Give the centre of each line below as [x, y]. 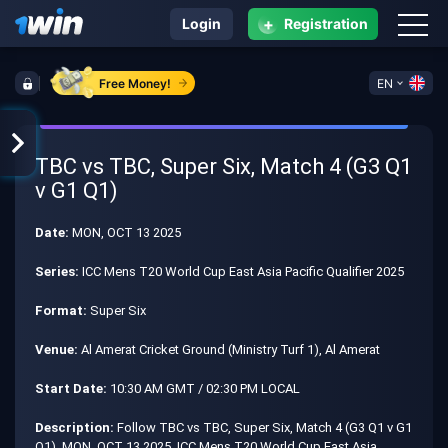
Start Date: [71, 388]
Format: [61, 310]
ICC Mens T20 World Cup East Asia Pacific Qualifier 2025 [241, 271]
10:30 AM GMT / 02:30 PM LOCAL [203, 388]
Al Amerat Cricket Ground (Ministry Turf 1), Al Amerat [229, 349]
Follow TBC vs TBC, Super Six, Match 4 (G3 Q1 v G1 [263, 427]
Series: [57, 271]
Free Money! [134, 83]
